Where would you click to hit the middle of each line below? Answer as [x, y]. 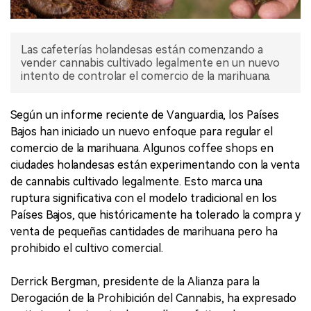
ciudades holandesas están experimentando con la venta [155, 165]
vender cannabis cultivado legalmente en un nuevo [150, 62]
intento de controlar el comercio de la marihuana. [146, 76]
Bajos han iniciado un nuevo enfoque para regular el [142, 131]
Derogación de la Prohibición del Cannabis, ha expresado [153, 298]
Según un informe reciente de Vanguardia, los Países [145, 115]
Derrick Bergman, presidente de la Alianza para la [135, 281]
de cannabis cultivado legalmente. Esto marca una [136, 181]
